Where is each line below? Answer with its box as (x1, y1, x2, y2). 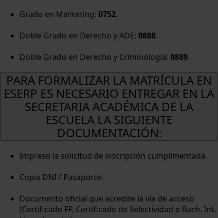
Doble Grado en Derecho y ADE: (19, 30, 138, 41)
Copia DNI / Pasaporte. (19, 171, 103, 182)
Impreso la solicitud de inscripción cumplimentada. (19, 150, 207, 161)
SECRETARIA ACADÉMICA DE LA (25, 98, 193, 114)
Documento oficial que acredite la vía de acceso (19, 193, 194, 204)
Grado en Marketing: (19, 8, 98, 19)
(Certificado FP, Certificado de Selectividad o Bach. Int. (19, 203, 216, 215)
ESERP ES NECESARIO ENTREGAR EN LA (4, 85, 214, 101)
